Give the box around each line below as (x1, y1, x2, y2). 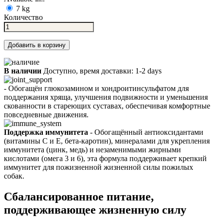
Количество (4, 13, 43, 21)
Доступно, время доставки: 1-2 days (41, 66, 162, 75)
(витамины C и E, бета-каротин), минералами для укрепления (4, 136, 210, 145)
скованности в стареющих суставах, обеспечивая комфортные (4, 101, 210, 110)
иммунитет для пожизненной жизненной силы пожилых (4, 163, 193, 171)
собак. (4, 171, 24, 180)
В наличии (4, 66, 41, 75)
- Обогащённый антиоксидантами (88, 127, 203, 136)
